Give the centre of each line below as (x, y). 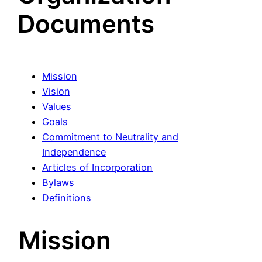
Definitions (67, 197)
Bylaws (58, 182)
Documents (86, 23)
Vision (56, 91)
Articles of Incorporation (97, 167)
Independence (74, 152)
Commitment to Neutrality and (110, 137)
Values (57, 106)
